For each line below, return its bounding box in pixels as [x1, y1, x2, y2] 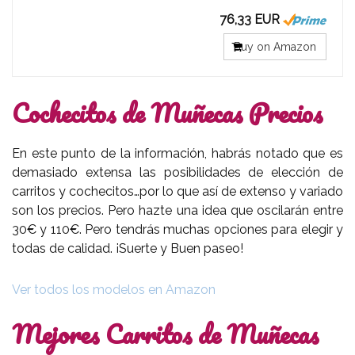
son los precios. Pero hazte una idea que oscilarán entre [12, 202, 343, 218]
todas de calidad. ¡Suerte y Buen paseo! [12, 240, 243, 256]
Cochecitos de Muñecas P [12, 90, 267, 134]
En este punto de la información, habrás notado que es [12, 145, 343, 161]
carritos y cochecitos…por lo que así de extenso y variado [12, 183, 343, 199]
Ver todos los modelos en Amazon [12, 281, 216, 297]
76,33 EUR [219, 11, 280, 27]
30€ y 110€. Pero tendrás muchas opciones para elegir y [12, 221, 343, 237]
